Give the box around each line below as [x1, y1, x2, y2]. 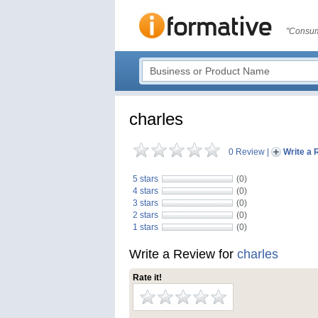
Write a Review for [129, 247, 237, 261]
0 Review [229, 147, 265, 157]
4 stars [133, 186, 158, 196]
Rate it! [133, 273, 162, 283]
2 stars [133, 210, 158, 220]
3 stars [133, 198, 158, 208]
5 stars [133, 174, 158, 184]
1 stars [133, 222, 158, 232]
